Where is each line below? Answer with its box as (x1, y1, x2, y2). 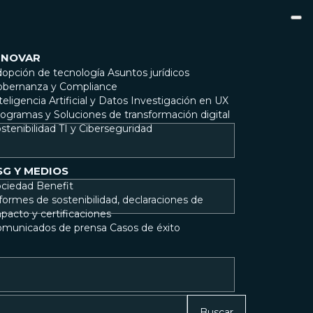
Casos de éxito (110, 221, 180, 234)
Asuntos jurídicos (108, 66, 189, 79)
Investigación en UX (131, 94, 228, 107)
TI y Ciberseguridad (59, 122, 152, 135)
